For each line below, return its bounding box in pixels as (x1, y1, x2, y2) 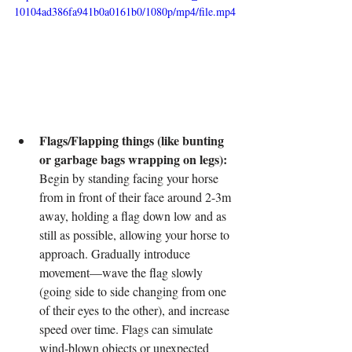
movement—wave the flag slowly (39, 263, 206, 280)
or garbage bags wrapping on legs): (39, 149, 227, 168)
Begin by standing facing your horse (39, 169, 222, 186)
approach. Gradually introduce (39, 244, 193, 262)
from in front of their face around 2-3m (39, 188, 234, 205)
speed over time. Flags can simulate (39, 320, 216, 337)
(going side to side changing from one (39, 282, 229, 299)
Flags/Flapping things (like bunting (39, 130, 227, 149)
